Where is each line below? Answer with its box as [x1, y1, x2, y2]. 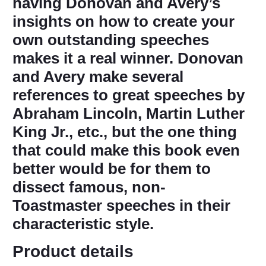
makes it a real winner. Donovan [12, 49, 243, 68]
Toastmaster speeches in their [12, 197, 230, 215]
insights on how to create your [12, 12, 235, 31]
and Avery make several [12, 68, 183, 86]
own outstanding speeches [12, 31, 209, 49]
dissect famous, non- [12, 178, 166, 197]
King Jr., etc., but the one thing [12, 123, 237, 141]
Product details [12, 242, 134, 261]
